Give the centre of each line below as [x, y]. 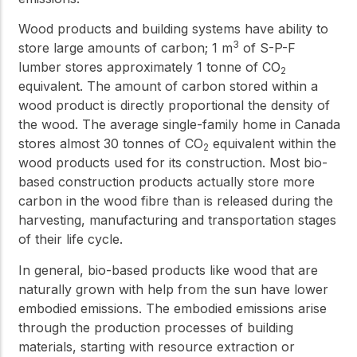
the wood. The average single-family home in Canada [179, 125]
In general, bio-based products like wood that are [168, 270]
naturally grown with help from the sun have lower [173, 289]
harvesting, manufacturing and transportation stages [177, 220]
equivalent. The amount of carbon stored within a [168, 86]
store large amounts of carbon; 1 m [126, 48]
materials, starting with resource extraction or [157, 346]
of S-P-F [267, 48]
